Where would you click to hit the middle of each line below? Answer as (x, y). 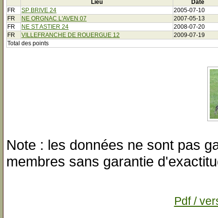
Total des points (28, 43)
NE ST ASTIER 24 (45, 27)
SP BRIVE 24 (39, 10)
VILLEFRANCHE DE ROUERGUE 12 (71, 35)
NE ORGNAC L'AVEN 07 (54, 18)
